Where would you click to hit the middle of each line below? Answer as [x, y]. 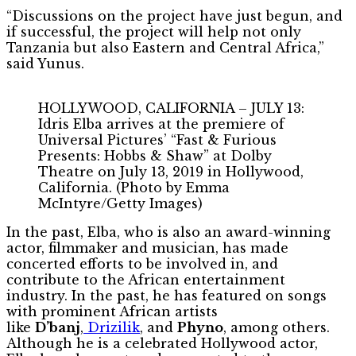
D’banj [58, 327]
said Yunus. [45, 63]
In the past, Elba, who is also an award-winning [168, 232]
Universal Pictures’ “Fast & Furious [157, 139]
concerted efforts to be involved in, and [142, 263]
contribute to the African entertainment [146, 279]
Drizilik [112, 327]
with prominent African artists [112, 311]
